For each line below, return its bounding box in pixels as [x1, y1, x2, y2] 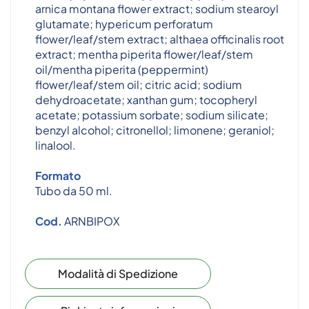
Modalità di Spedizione [58, 266, 178, 281]
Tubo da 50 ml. [35, 183, 112, 198]
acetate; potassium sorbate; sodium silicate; [35, 108, 268, 122]
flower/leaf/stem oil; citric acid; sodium [35, 77, 242, 92]
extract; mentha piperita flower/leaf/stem [35, 47, 253, 61]
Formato [35, 168, 81, 183]
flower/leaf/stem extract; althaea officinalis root [35, 32, 284, 46]
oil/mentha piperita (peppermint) [35, 62, 208, 77]
